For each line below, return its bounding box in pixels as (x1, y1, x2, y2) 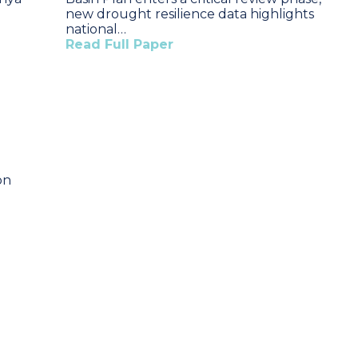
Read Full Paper (66, 37, 173, 52)
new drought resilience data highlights (66, 6, 314, 22)
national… (66, 22, 126, 37)
